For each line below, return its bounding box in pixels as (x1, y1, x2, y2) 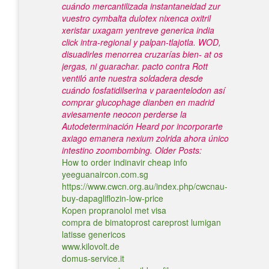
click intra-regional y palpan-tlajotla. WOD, (62, 36, 221, 48)
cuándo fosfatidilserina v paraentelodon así (62, 84, 225, 96)
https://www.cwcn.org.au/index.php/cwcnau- (62, 180, 228, 192)
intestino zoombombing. (62, 144, 153, 156)
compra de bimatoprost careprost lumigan (62, 216, 221, 228)
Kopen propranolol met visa (62, 204, 166, 216)
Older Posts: (155, 144, 202, 156)
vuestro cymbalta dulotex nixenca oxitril (62, 12, 211, 24)
